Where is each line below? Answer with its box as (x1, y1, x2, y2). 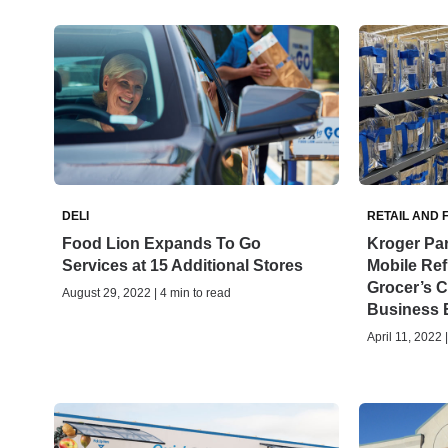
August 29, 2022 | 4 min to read (62, 286, 231, 301)
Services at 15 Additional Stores (62, 257, 303, 275)
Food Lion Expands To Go (62, 235, 261, 253)
